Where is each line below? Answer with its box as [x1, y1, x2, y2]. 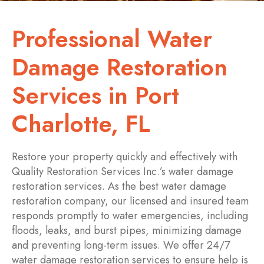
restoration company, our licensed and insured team [12, 193, 249, 209]
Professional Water [12, 22, 212, 57]
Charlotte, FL [12, 107, 150, 141]
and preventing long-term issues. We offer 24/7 [12, 237, 230, 253]
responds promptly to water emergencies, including [12, 208, 248, 224]
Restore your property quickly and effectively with [12, 149, 237, 165]
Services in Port [12, 78, 179, 113]
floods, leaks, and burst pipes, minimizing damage [12, 223, 242, 239]
